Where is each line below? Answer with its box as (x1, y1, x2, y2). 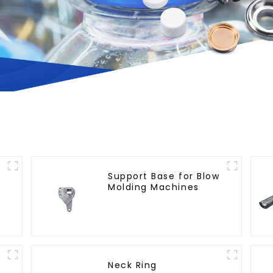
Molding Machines (108, 181, 199, 194)
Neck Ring (108, 259, 157, 272)
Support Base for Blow (108, 170, 220, 183)
